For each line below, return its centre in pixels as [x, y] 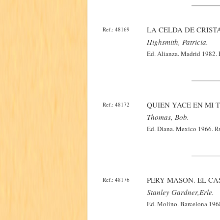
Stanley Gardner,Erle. [180, 192]
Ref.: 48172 [116, 104]
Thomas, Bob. [168, 117]
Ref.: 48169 [116, 29]
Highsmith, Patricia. [178, 42]
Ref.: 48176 [116, 179]
